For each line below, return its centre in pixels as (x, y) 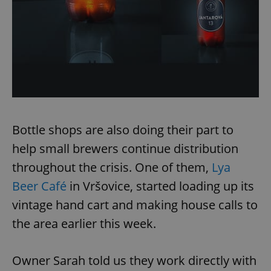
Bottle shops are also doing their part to (123, 129)
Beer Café (39, 186)
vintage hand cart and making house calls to (135, 204)
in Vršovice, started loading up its (160, 186)
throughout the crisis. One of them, (112, 167)
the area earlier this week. (84, 223)
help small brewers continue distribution (125, 148)
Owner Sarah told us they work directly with (134, 260)
